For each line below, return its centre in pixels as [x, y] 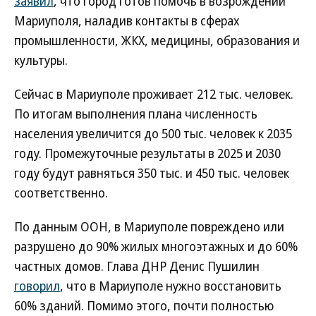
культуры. [41, 60]
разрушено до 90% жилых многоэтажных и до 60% [156, 246]
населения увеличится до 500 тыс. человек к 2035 [153, 133]
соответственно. [61, 193]
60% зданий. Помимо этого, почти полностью [144, 305]
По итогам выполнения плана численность [136, 114]
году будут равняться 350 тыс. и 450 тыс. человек [152, 173]
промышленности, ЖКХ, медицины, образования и [157, 40]
